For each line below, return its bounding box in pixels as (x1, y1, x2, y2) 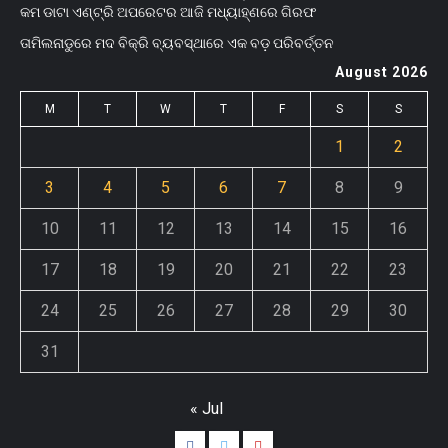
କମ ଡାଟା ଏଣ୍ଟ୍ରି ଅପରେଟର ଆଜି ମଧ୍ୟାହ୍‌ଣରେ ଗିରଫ (20, 4, 316, 20)
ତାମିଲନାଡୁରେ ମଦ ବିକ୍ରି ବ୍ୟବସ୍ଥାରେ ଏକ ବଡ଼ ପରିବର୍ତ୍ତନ (20, 35, 334, 51)
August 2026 (335, 64, 428, 80)
